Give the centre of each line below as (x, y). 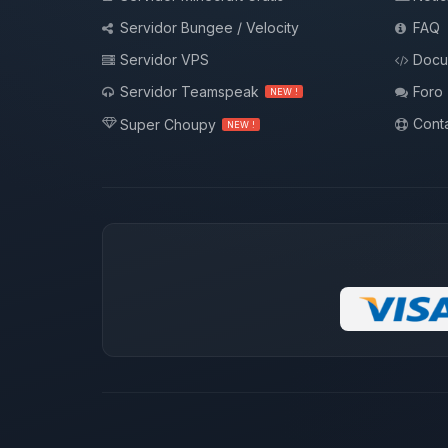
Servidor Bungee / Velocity (209, 27)
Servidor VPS (164, 59)
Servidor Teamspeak (189, 91)
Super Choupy (168, 124)
